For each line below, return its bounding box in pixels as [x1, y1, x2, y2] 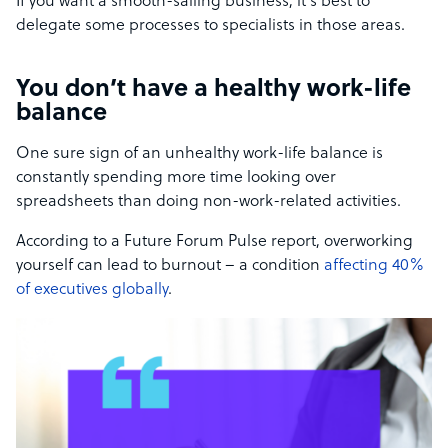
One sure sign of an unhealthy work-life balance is [16, 145, 383, 164]
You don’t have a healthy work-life [16, 77, 411, 104]
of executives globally [16, 281, 168, 300]
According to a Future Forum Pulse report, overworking [16, 233, 413, 252]
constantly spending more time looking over [16, 169, 336, 188]
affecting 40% [320, 257, 424, 276]
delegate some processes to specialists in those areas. [16, 17, 405, 36]
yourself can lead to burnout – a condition [16, 257, 320, 276]
